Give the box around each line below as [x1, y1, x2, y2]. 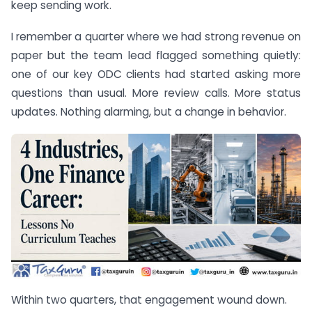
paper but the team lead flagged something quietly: [11, 47, 301, 63]
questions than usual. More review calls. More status [11, 85, 301, 100]
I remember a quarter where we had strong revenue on [11, 29, 301, 44]
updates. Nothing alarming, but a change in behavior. [11, 104, 286, 119]
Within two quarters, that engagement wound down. [11, 292, 287, 308]
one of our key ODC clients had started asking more [11, 66, 301, 81]
